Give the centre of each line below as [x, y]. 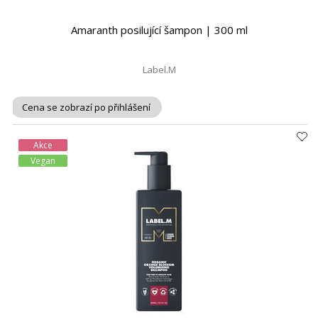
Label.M [159, 70]
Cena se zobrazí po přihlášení [86, 107]
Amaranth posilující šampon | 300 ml [159, 30]
